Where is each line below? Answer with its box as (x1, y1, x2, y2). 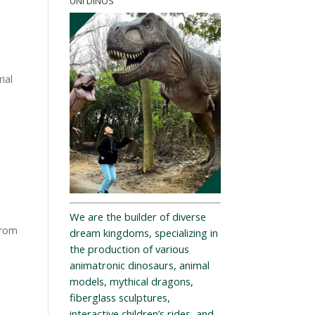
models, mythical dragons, (69, 274, 193, 289)
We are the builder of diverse (69, 210, 206, 224)
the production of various (69, 242, 189, 257)
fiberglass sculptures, (69, 290, 170, 305)
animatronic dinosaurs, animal (69, 258, 210, 273)
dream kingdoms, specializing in (69, 226, 218, 240)
